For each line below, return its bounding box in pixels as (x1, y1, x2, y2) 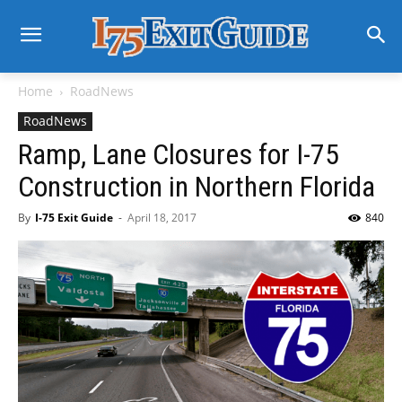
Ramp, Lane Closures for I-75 (18, 137, 339, 171)
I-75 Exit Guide (35, 210, 113, 225)
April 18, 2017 (127, 210, 197, 225)
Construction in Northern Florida (18, 170, 375, 204)
